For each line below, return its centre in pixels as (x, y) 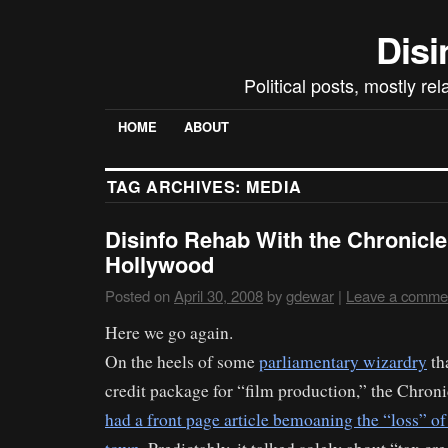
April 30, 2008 (218, 296)
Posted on (137, 296)
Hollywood (159, 264)
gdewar (310, 296)
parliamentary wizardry (343, 362)
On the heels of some (182, 362)
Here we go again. (169, 333)
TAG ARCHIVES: (176, 187)
